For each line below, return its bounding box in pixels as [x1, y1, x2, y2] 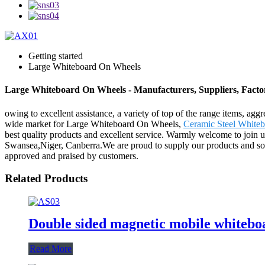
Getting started [28, 51, 83, 61]
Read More [30, 243, 72, 254]
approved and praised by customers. [5, 150, 138, 161]
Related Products [5, 172, 88, 185]
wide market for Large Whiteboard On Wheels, [5, 118, 183, 129]
